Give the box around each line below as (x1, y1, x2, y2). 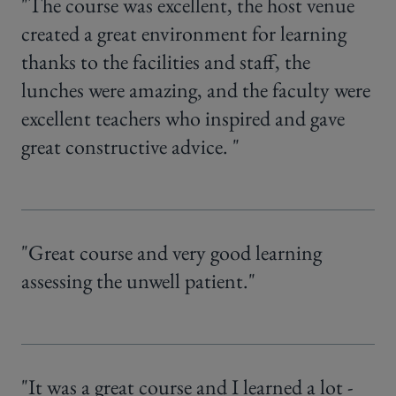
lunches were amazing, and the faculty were (21, 76, 370, 104)
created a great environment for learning (21, 19, 346, 48)
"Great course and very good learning (21, 239, 322, 267)
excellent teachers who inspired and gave (21, 104, 345, 133)
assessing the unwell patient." (21, 267, 255, 295)
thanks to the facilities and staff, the (21, 48, 310, 76)
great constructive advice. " (21, 133, 240, 161)
